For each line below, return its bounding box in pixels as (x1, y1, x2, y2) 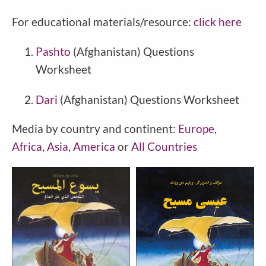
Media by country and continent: (12, 121, 178, 135)
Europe (178, 121, 214, 135)
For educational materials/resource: (12, 15, 194, 29)
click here (194, 15, 242, 29)
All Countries (131, 139, 197, 153)
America (73, 139, 118, 153)
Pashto (36, 45, 71, 59)
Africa (12, 139, 42, 153)
